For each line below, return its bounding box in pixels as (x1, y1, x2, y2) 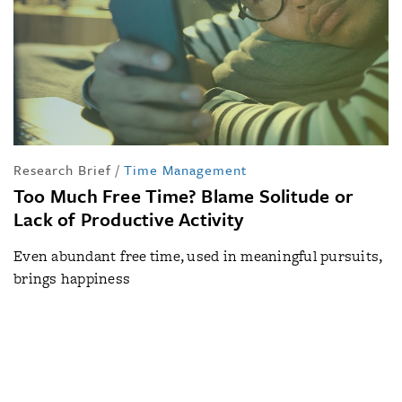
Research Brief (13, 160, 111, 180)
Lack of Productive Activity (13, 205, 243, 233)
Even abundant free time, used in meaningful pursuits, (13, 246, 382, 267)
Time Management (124, 160, 247, 180)
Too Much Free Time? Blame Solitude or (13, 182, 354, 210)
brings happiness (13, 268, 131, 290)
